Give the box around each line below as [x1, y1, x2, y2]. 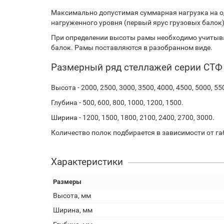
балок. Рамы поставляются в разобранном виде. [51, 43, 212, 51]
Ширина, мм [53, 206, 92, 214]
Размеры [53, 178, 81, 185]
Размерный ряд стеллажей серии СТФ [51, 61, 222, 73]
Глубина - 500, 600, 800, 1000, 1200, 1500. [51, 98, 183, 106]
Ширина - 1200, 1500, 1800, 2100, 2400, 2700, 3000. [51, 113, 214, 121]
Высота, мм [53, 191, 91, 199]
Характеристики [51, 156, 123, 167]
